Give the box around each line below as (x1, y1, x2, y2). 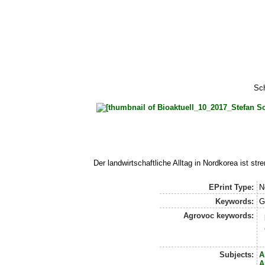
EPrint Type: (208, 183, 254, 192)
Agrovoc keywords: (183, 211, 254, 221)
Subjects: (219, 250, 254, 260)
